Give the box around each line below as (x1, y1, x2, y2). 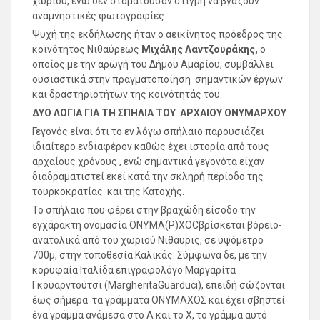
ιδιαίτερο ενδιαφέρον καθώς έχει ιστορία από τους (32, 141, 269, 153)
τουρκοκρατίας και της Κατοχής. (32, 186, 184, 198)
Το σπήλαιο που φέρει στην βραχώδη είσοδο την (32, 204, 256, 216)
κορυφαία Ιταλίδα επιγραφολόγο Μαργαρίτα (32, 264, 236, 276)
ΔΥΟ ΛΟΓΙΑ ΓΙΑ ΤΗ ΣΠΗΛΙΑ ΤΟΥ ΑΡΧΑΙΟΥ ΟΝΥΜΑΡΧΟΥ (32, 107, 286, 119)
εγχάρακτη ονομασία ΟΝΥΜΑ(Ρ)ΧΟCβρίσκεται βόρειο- (32, 219, 282, 231)
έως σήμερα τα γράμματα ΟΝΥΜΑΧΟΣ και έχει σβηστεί (32, 294, 285, 306)
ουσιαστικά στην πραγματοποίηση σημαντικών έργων (32, 74, 283, 86)
